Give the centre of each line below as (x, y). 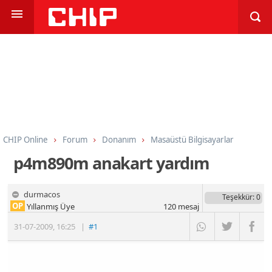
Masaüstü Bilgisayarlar (192, 139)
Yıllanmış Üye (50, 206)
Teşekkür (237, 197)
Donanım (119, 139)
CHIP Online (25, 139)
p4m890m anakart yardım (111, 163)
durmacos (42, 194)
